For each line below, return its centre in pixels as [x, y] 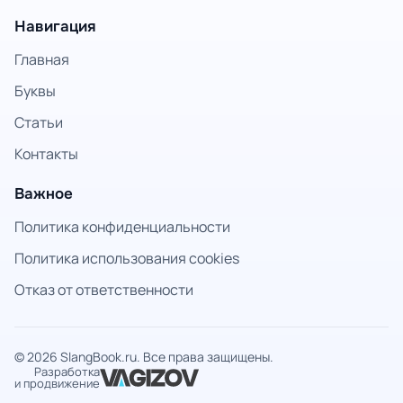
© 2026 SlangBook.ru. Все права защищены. [144, 357]
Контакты [46, 154]
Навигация [55, 27]
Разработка [67, 372]
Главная [42, 59]
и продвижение [57, 383]
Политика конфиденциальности [122, 227]
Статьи [39, 122]
